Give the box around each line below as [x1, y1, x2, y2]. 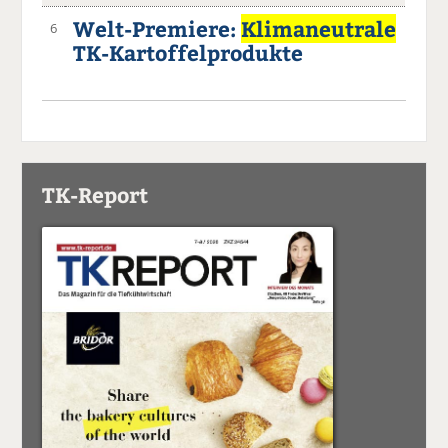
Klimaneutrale [241, 13, 397, 43]
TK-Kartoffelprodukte [73, 37, 304, 67]
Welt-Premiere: [73, 13, 242, 43]
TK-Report [42, 179, 149, 209]
